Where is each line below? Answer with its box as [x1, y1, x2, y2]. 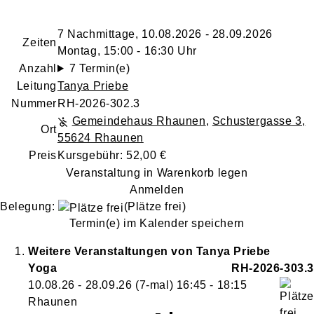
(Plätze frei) [123, 200, 186, 212]
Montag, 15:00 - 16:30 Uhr [57, 45, 197, 57]
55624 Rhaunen [57, 132, 144, 144]
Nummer [11, 97, 57, 109]
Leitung [16, 80, 57, 92]
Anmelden [130, 184, 184, 196]
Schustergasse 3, [212, 115, 306, 127]
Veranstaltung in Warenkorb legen [66, 167, 248, 179]
